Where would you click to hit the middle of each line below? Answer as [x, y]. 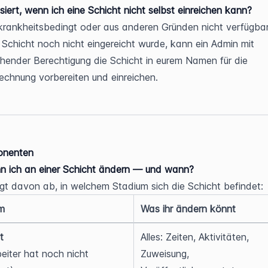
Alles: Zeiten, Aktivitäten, [195, 237]
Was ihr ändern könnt [188, 209]
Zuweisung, [165, 254]
